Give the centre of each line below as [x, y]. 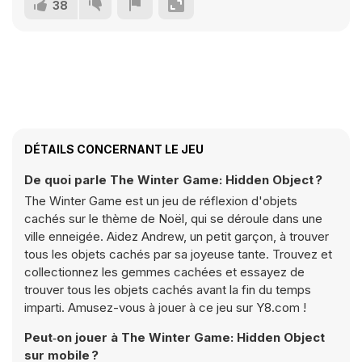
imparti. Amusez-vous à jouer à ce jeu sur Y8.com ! [165, 307]
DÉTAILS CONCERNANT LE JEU [114, 149]
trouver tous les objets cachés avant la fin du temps [168, 290]
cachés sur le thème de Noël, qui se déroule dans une [173, 219]
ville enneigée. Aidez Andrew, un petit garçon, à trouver [177, 236]
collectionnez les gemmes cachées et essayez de [164, 272]
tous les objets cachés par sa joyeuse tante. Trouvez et [178, 254]
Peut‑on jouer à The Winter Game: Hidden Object [175, 337]
